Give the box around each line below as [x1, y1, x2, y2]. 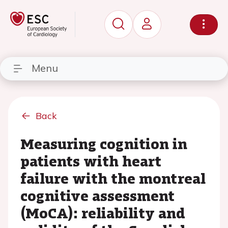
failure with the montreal [20, 168, 206, 188]
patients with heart [20, 151, 161, 171]
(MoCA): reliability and [20, 203, 185, 223]
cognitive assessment [20, 185, 175, 206]
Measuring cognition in [20, 133, 187, 154]
